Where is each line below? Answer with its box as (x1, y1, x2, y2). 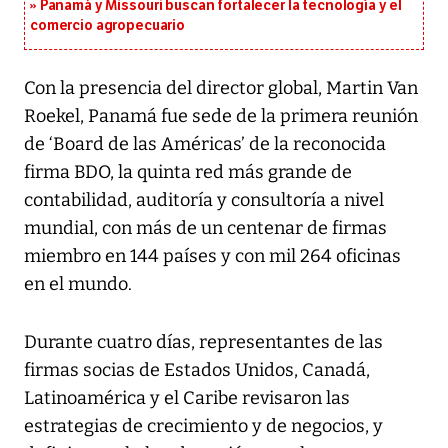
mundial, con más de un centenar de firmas (24, 217, 387, 240)
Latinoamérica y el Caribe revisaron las (24, 387, 350, 410)
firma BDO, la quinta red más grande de (24, 161, 352, 184)
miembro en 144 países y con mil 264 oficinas (24, 245, 401, 268)
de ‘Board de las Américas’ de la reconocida (24, 133, 386, 156)
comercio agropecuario (30, 17, 186, 35)
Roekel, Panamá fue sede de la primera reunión (24, 105, 418, 128)
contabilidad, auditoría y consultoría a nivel (24, 189, 384, 212)
